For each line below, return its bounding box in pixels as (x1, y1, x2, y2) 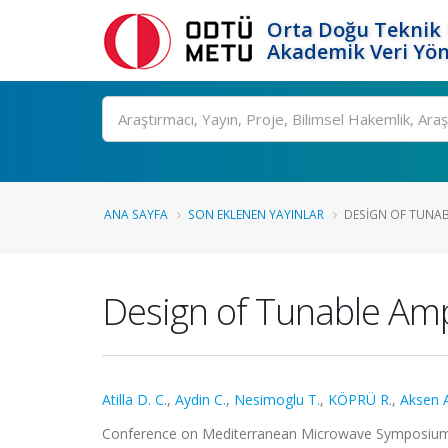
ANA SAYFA (104, 206, 168, 222)
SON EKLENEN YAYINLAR (188, 206, 324, 222)
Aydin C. (175, 390, 226, 409)
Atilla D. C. (102, 390, 167, 409)
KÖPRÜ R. (328, 390, 392, 409)
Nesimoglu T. (234, 390, 320, 409)
